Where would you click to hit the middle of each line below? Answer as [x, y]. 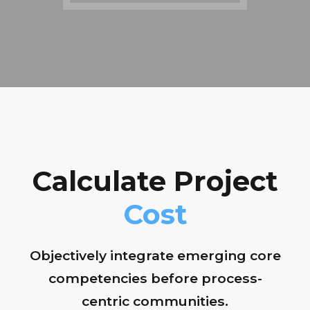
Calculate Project [155, 181]
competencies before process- [155, 279]
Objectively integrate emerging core [155, 256]
